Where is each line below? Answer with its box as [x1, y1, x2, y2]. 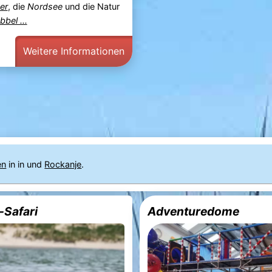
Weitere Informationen [22, 45, 124, 58]
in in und [6, 158, 45, 169]
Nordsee [27, 1, 63, 12]
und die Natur [62, 1, 120, 12]
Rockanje [44, 158, 82, 169]
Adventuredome [148, 204, 240, 219]
